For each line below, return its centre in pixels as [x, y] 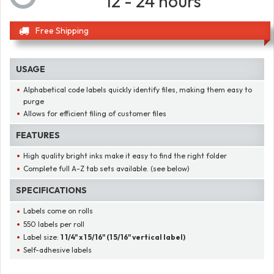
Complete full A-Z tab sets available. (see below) [107, 169]
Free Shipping [62, 30]
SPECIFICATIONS [51, 191]
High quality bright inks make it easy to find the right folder [125, 156]
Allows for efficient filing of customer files [95, 113]
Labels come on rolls [58, 211]
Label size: [42, 237]
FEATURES [38, 135]
